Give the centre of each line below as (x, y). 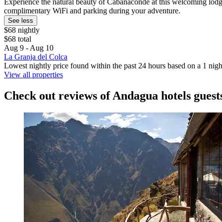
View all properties (33, 75)
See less (21, 21)
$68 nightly (22, 30)
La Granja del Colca (36, 57)
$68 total (18, 39)
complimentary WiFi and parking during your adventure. (92, 11)
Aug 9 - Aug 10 (29, 48)
